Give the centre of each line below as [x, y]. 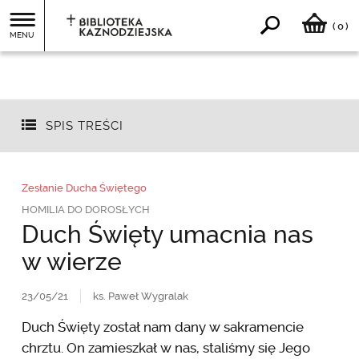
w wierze [71, 261]
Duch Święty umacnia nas [167, 234]
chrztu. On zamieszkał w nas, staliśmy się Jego [165, 347]
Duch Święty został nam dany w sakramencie [162, 327]
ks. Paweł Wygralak [140, 296]
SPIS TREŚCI [84, 126]
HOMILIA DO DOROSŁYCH [85, 209]
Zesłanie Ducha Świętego [84, 188]
